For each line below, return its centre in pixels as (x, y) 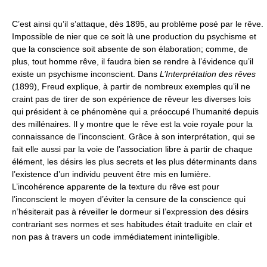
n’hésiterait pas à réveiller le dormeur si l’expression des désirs (130, 212)
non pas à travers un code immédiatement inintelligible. (116, 237)
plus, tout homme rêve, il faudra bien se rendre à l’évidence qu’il (133, 61)
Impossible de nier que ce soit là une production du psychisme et (134, 36)
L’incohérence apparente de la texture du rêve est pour (116, 187)
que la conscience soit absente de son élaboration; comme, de (130, 49)
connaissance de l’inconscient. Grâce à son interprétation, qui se (133, 136)
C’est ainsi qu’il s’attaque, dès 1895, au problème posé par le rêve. (138, 24)
